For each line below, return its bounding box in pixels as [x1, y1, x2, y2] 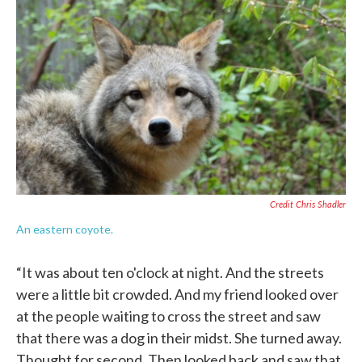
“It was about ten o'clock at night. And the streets [16, 263, 324, 282]
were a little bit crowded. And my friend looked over [16, 285, 339, 304]
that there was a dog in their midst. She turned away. [16, 329, 342, 347]
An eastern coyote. [16, 222, 113, 237]
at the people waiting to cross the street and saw [16, 307, 321, 326]
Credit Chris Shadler [270, 198, 346, 211]
